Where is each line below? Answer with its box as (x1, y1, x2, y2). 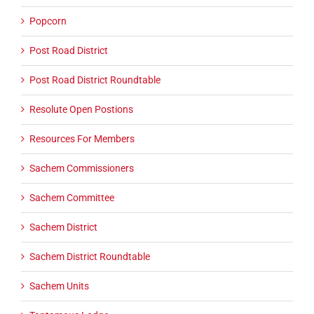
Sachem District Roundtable (29, 251, 150, 263)
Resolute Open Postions (29, 104, 133, 116)
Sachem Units (29, 280, 89, 292)
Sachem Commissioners (29, 163, 134, 175)
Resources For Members (29, 133, 135, 145)
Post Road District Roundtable (29, 74, 161, 86)
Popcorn (29, 15, 67, 27)
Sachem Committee (29, 192, 114, 204)
